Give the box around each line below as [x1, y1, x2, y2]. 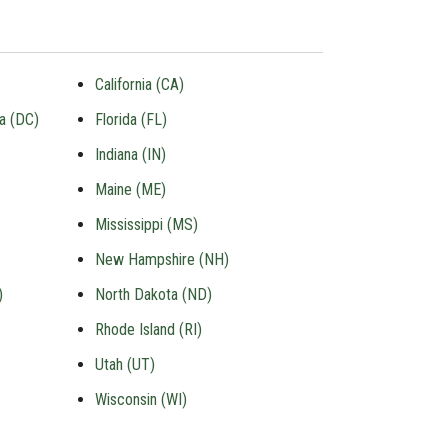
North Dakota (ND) [95, 285, 213, 304]
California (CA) [95, 75, 185, 94]
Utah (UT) [95, 355, 156, 374]
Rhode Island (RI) [95, 320, 203, 339]
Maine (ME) [95, 180, 167, 199]
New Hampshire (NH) [95, 250, 230, 269]
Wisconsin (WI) [95, 390, 188, 409]
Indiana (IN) [95, 145, 167, 164]
